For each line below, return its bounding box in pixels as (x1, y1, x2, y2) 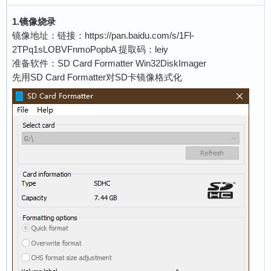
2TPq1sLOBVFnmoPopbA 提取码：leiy (12, 44, 168, 55)
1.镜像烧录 (12, 16, 56, 27)
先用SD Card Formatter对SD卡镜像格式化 (12, 72, 182, 83)
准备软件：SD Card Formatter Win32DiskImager (12, 58, 206, 69)
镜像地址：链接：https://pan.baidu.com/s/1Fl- (12, 30, 194, 41)
